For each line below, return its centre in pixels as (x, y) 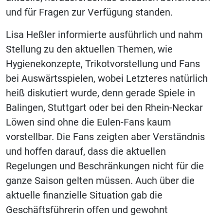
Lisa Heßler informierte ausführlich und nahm (104, 35)
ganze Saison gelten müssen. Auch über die (100, 181)
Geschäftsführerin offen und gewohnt (87, 210)
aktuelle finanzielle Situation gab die (84, 195)
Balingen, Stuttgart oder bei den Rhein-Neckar (104, 108)
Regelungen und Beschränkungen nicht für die (105, 166)
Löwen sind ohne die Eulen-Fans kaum (89, 122)
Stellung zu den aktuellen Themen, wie (89, 49)
